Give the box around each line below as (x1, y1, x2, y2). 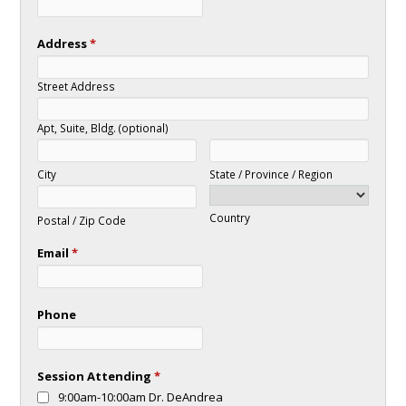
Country (209, 210, 251, 225)
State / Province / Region (209, 167, 333, 181)
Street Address (36, 79, 115, 93)
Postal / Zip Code (36, 213, 126, 227)
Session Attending (36, 368, 154, 384)
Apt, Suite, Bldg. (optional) (36, 121, 169, 135)
